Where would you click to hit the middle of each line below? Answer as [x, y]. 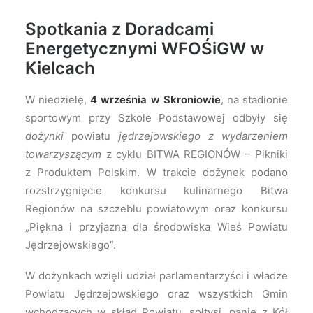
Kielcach [60, 68]
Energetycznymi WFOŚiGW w [145, 49]
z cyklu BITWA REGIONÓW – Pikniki [197, 154]
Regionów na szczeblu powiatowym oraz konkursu [156, 209]
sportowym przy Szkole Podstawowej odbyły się [156, 118]
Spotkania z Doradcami [119, 29]
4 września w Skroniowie [155, 100]
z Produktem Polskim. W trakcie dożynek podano [156, 172]
